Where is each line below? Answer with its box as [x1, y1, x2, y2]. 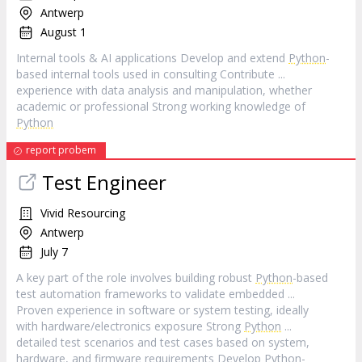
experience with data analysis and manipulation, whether [16, 82, 312, 98]
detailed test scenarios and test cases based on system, [16, 335, 309, 350]
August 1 [40, 24, 86, 40]
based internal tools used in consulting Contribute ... [16, 66, 285, 82]
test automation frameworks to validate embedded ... [16, 286, 295, 301]
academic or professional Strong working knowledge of [16, 99, 305, 114]
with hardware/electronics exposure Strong [16, 318, 244, 334]
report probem [26, 143, 96, 157]
